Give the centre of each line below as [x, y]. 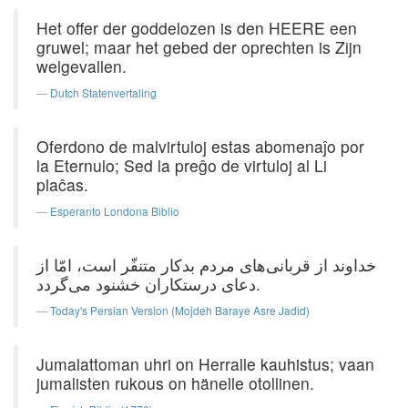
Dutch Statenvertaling [103, 92]
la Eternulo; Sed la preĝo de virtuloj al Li [182, 165]
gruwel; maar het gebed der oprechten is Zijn [199, 47]
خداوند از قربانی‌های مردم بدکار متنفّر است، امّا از [206, 265]
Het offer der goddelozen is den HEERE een [197, 28]
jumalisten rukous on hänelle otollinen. [175, 383]
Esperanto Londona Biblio [115, 211]
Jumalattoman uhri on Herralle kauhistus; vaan [205, 364]
